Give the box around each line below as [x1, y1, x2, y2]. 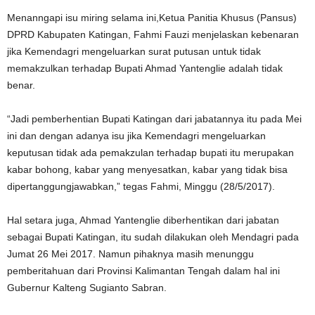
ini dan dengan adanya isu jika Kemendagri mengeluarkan [7, 129, 266, 141]
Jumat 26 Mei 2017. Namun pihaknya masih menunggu [7, 247, 254, 259]
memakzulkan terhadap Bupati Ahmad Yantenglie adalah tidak [7, 62, 283, 74]
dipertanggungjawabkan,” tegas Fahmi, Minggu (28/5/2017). [7, 180, 275, 192]
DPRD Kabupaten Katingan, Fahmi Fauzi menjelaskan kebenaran [7, 28, 299, 40]
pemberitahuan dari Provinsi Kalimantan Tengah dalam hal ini [7, 264, 280, 276]
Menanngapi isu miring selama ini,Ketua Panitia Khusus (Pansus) [7, 11, 297, 23]
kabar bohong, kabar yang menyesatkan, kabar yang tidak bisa [7, 163, 288, 175]
